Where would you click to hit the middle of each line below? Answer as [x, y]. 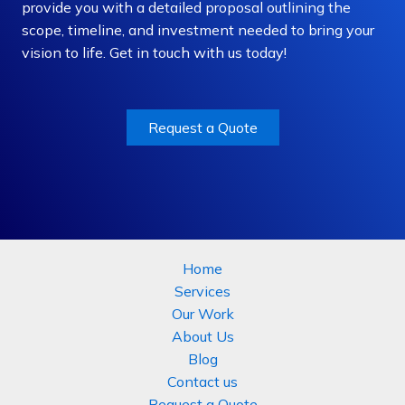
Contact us [202, 382]
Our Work [202, 314]
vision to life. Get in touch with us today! [154, 53]
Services [202, 292]
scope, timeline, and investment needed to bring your [198, 30]
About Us [202, 337]
